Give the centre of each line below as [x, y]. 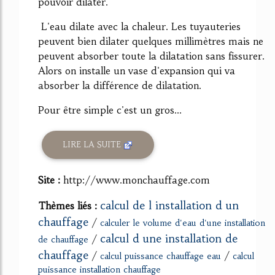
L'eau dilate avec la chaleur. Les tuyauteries [139, 26]
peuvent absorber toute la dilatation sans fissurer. [151, 56]
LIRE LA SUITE [93, 145]
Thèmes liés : [69, 205]
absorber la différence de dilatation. [120, 85]
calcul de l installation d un [169, 205]
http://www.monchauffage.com [137, 180]
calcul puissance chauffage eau [161, 256]
